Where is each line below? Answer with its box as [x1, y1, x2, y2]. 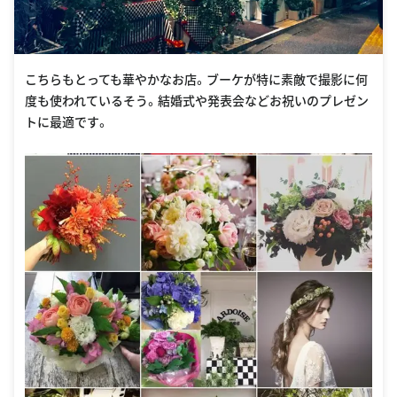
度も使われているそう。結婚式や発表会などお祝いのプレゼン [25, 91, 369, 110]
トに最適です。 [25, 113, 109, 131]
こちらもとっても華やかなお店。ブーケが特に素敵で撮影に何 [25, 70, 368, 89]
